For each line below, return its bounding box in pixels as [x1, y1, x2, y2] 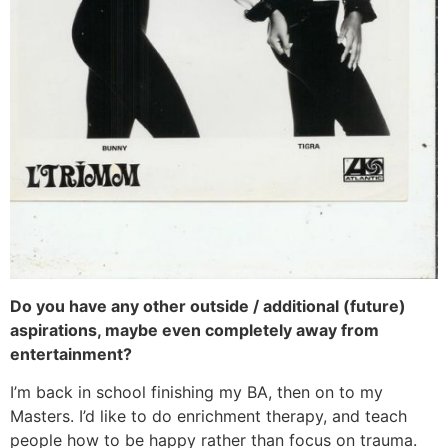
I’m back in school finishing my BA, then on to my [10, 382, 383, 403]
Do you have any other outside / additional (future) [10, 295, 406, 316]
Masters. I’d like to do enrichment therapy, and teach [10, 406, 407, 427]
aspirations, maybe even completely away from [10, 319, 379, 340]
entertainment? [10, 343, 132, 364]
